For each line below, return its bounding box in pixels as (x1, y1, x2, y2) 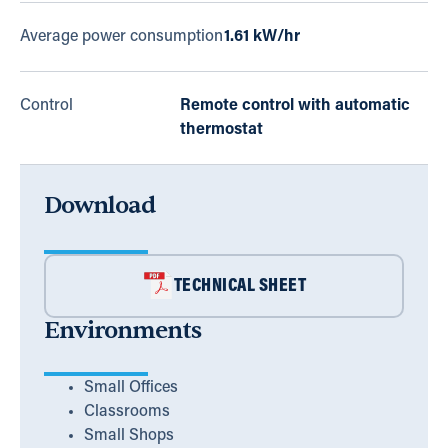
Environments (44, 315, 201, 347)
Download (44, 190, 155, 222)
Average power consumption (20, 29, 223, 46)
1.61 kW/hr (224, 29, 300, 46)
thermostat (179, 122, 263, 139)
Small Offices (84, 380, 178, 397)
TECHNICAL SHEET (173, 277, 307, 297)
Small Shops (84, 428, 174, 445)
